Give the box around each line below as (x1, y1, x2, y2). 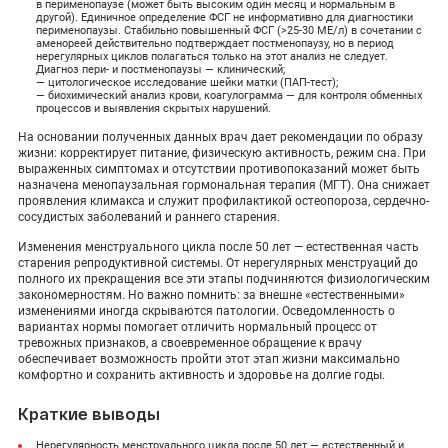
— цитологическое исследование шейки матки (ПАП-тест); (36, 76, 338, 89)
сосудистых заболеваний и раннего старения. (18, 210, 280, 224)
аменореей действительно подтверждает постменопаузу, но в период (36, 37, 394, 50)
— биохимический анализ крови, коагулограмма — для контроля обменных (36, 89, 422, 102)
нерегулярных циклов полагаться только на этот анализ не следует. (36, 50, 388, 63)
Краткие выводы (18, 404, 160, 423)
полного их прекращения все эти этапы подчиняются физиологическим (18, 272, 430, 286)
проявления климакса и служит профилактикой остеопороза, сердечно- (18, 194, 429, 208)
